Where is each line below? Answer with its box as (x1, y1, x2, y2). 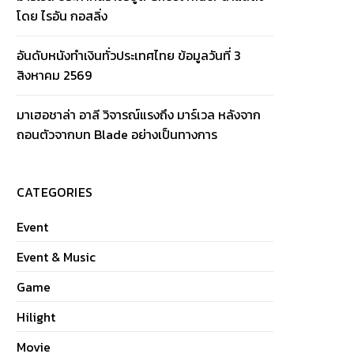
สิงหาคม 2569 (17, 66, 92, 85)
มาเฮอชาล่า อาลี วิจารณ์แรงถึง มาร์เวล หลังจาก (17, 105, 262, 124)
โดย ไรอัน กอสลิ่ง (17, 6, 108, 25)
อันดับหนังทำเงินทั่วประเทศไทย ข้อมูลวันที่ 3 (17, 46, 242, 65)
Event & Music (17, 247, 96, 266)
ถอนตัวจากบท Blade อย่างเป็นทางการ (17, 125, 218, 144)
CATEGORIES (17, 183, 93, 201)
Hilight (17, 307, 56, 326)
